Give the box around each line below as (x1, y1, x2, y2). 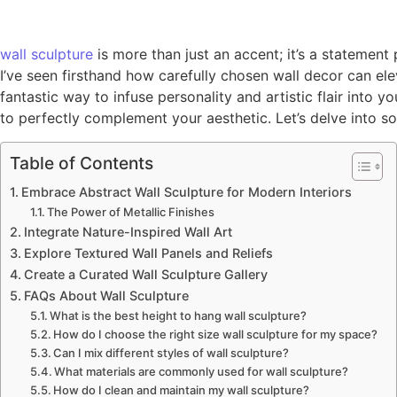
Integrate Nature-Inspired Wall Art (23, 223, 232, 239)
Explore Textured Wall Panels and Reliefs (23, 245, 273, 261)
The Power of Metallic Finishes (47, 204, 215, 219)
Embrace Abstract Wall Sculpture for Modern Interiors (20, 183, 352, 199)
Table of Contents (10, 152, 153, 174)
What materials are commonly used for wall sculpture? (54, 363, 349, 378)
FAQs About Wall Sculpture (23, 287, 189, 303)
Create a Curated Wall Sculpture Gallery (23, 266, 268, 282)
